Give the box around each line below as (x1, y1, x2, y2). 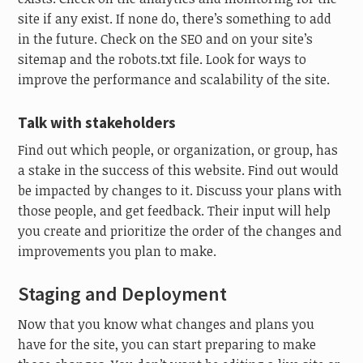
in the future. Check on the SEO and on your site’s (18, 29, 314, 48)
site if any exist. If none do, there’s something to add (18, 9, 332, 28)
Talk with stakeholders (18, 112, 177, 132)
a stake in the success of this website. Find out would (18, 161, 340, 180)
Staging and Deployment (18, 281, 228, 307)
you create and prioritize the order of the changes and (18, 222, 343, 241)
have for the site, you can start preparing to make (18, 335, 317, 353)
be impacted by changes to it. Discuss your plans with (18, 181, 343, 200)
